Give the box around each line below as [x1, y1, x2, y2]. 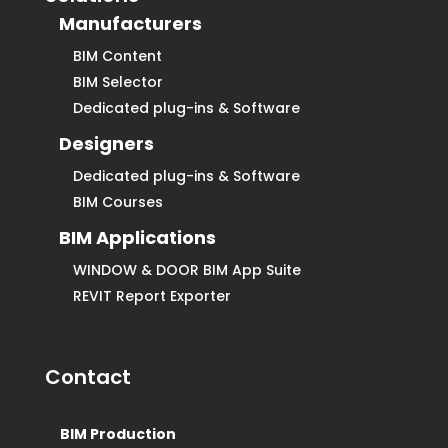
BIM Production [59, 424, 176, 445]
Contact [44, 363, 131, 392]
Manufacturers [58, 11, 202, 37]
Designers [58, 131, 154, 157]
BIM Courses [72, 192, 163, 213]
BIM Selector [72, 72, 163, 93]
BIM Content [72, 46, 162, 67]
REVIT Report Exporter [72, 286, 231, 307]
